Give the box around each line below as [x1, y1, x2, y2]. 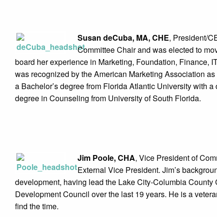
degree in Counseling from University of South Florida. [15, 93, 201, 104]
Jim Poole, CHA [77, 152, 135, 163]
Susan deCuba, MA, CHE [77, 32, 169, 43]
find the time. [15, 201, 59, 212]
